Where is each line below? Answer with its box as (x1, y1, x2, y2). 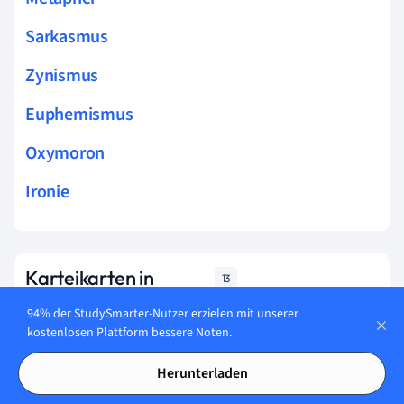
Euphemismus (25, 101, 133, 127)
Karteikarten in (25, 264, 154, 290)
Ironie (25, 179, 69, 205)
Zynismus (25, 62, 99, 88)
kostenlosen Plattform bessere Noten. (27, 324, 232, 342)
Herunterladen (156, 363, 248, 383)
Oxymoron (25, 140, 106, 166)
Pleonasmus (25, 287, 127, 313)
